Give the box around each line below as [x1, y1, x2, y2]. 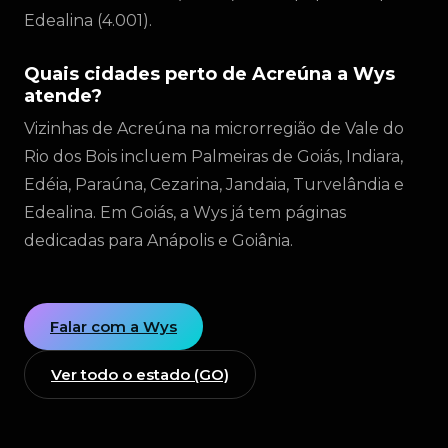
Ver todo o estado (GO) [51, 365, 229, 384]
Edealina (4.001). [24, 11, 152, 30]
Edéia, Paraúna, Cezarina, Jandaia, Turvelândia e [24, 175, 404, 194]
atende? [24, 85, 102, 107]
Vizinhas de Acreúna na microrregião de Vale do [24, 119, 404, 138]
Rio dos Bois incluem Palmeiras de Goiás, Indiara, [24, 147, 403, 166]
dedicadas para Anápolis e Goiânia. [24, 231, 293, 250]
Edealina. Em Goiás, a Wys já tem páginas [24, 203, 346, 222]
